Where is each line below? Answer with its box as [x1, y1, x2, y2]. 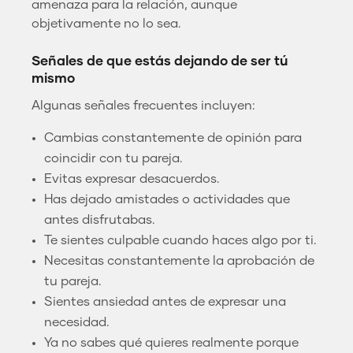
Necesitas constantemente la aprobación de [44, 254, 314, 267]
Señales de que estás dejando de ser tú [32, 54, 288, 69]
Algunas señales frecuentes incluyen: [32, 98, 255, 112]
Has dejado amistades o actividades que [44, 192, 290, 206]
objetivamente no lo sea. [32, 17, 181, 30]
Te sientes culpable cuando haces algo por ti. [44, 233, 317, 247]
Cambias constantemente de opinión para [44, 131, 302, 144]
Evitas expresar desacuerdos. [44, 172, 220, 185]
